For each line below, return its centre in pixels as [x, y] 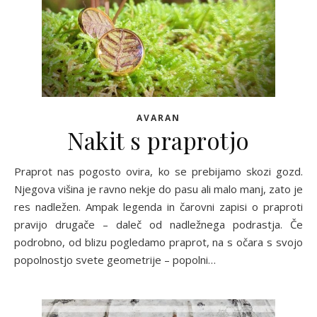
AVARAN [158, 117]
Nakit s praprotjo [158, 140]
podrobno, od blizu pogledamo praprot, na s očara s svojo [158, 242]
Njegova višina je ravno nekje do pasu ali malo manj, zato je [158, 189]
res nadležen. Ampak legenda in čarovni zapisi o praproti [158, 206]
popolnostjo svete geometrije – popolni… [115, 259]
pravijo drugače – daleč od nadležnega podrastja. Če [158, 224]
